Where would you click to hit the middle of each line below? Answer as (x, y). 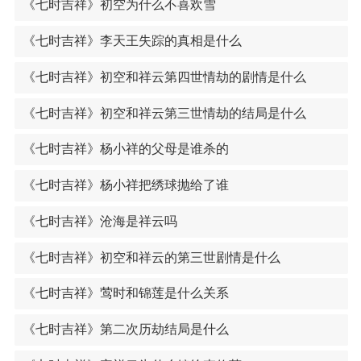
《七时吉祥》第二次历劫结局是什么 (125, 330)
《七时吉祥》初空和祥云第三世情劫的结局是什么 (164, 113)
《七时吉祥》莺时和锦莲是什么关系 (125, 293)
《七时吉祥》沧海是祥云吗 (100, 221)
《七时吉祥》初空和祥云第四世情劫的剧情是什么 (164, 77)
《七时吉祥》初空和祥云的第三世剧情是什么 (151, 257)
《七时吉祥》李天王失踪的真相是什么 (132, 41)
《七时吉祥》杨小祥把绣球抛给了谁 (125, 185)
